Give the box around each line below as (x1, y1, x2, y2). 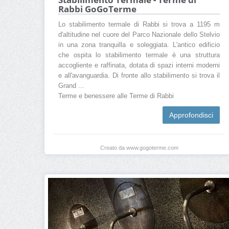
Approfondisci (169, 111, 213, 120)
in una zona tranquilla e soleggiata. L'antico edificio (58, 41, 220, 49)
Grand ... (58, 82, 84, 90)
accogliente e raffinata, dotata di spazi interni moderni (58, 62, 220, 70)
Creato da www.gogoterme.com (100, 145, 178, 151)
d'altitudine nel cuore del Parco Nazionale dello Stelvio (58, 31, 220, 39)
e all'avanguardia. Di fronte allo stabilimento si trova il (58, 72, 220, 80)
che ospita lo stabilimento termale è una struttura (58, 52, 220, 59)
